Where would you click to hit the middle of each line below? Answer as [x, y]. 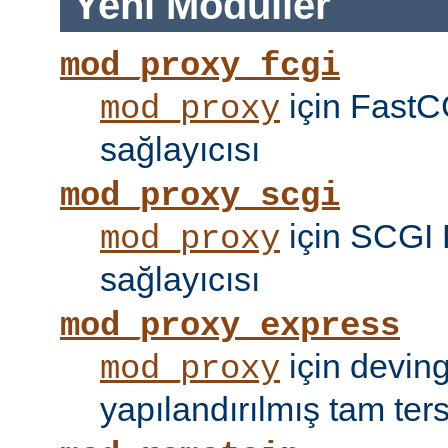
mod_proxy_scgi [200, 196]
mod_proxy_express [230, 326]
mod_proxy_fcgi [200, 66]
